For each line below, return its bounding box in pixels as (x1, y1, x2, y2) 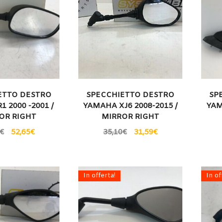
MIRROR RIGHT (101, 112, 159, 122)
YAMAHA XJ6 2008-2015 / (83, 101, 178, 111)
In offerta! (83, 171, 116, 180)
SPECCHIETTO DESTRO (86, 90, 174, 101)
